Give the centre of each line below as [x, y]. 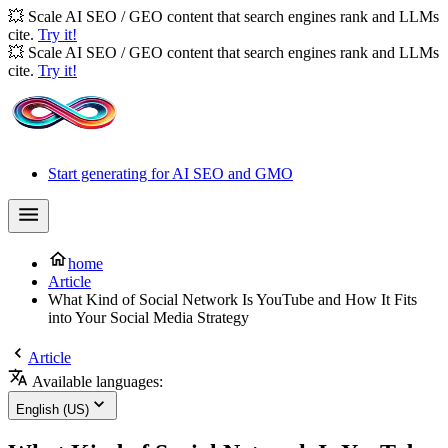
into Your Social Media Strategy [148, 317]
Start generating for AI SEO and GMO [170, 173]
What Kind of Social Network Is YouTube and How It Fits [232, 299]
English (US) [52, 409]
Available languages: [95, 381]
